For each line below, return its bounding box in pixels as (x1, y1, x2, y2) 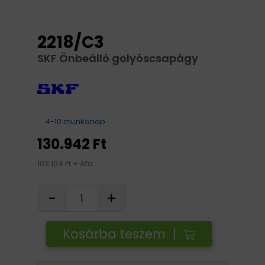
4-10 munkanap (43, 116, 105, 127)
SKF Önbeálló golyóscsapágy (37, 51, 198, 66)
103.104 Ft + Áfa (37, 158, 93, 169)
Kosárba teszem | (63, 225, 183, 243)
